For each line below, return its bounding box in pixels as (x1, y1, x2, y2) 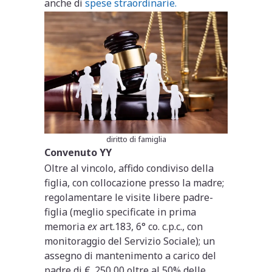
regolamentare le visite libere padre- (44, 191, 214, 205)
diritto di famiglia (106, 134, 166, 145)
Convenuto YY (44, 146, 112, 160)
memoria (44, 220, 88, 234)
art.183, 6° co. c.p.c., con (97, 220, 203, 234)
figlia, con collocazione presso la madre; (44, 176, 225, 190)
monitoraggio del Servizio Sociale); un (44, 234, 216, 248)
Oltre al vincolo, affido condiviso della (44, 161, 214, 175)
